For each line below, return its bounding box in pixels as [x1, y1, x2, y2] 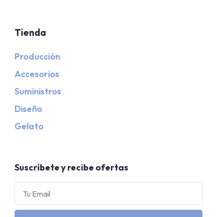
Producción [15, 51, 60, 62]
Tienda [15, 27, 46, 39]
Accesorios [15, 68, 59, 80]
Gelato [15, 121, 44, 132]
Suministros [15, 86, 61, 97]
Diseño [15, 103, 42, 115]
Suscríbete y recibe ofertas [15, 162, 128, 173]
